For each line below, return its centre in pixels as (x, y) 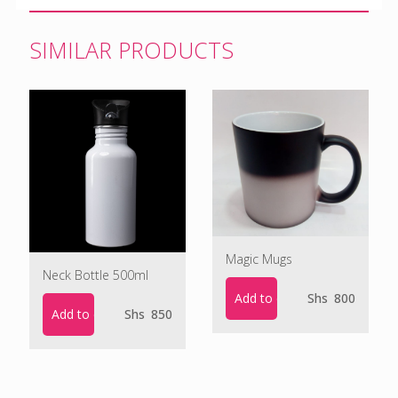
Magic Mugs (259, 259)
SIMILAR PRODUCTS (131, 49)
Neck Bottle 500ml (96, 275)
